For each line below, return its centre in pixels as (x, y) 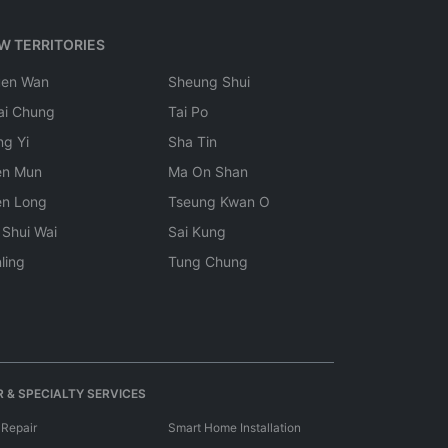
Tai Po (188, 111)
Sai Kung (197, 231)
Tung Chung (208, 261)
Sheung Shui (209, 81)
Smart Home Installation (234, 427)
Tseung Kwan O (219, 201)
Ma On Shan (208, 171)
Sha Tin (192, 141)
